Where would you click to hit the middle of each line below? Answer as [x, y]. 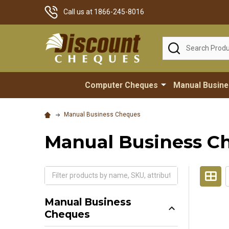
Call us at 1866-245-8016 [104, 12]
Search [174, 42]
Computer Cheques [122, 85]
